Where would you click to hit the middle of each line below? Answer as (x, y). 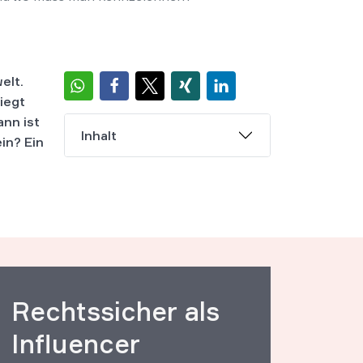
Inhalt (99, 135)
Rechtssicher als (115, 312)
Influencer (76, 344)
